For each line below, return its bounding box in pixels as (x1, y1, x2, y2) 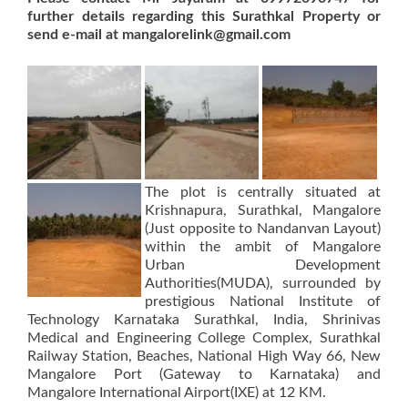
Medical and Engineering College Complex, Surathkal (27, 331, 381, 346)
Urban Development (145, 258, 381, 273)
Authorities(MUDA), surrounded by (145, 276, 381, 291)
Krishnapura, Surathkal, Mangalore (145, 203, 381, 219)
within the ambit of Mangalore (145, 240, 381, 255)
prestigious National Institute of (145, 294, 381, 310)
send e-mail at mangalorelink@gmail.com (27, 27, 291, 42)
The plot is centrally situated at (145, 185, 381, 200)
